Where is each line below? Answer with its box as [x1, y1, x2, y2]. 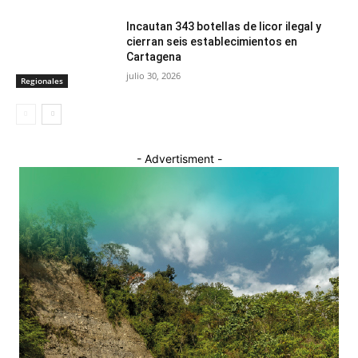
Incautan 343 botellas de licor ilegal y [126, 20, 322, 34]
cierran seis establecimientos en [126, 35, 298, 49]
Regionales [21, 75, 63, 87]
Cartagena [126, 50, 182, 64]
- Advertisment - [136, 152, 222, 166]
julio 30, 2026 [126, 70, 181, 82]
